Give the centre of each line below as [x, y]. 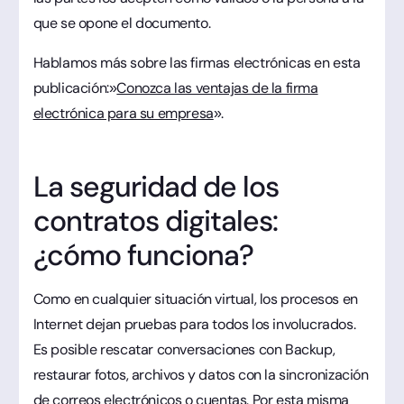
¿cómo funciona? [143, 255]
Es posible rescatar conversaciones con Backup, [184, 349]
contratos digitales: [156, 220]
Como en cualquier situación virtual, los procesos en [195, 298]
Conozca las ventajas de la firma [217, 87]
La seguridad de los [156, 186]
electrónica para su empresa [123, 113]
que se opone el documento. [122, 23]
